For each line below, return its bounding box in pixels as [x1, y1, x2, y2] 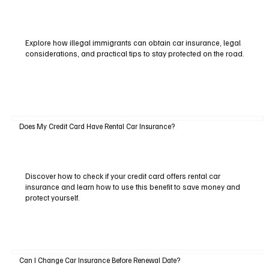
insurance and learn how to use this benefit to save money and [25, 182, 240, 192]
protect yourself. [25, 193, 80, 203]
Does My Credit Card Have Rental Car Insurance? [19, 121, 175, 131]
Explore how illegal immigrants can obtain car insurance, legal [25, 37, 241, 47]
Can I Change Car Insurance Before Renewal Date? [19, 255, 180, 265]
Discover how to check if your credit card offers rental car [25, 171, 220, 181]
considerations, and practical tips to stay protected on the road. [25, 48, 244, 58]
